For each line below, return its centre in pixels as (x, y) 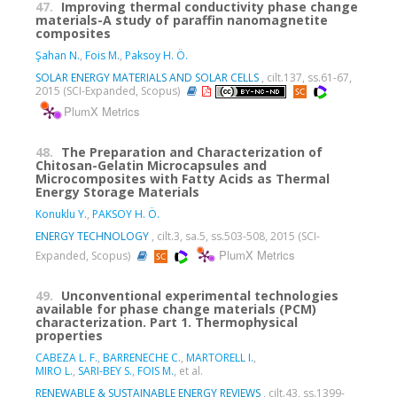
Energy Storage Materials (117, 191)
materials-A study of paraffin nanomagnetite (182, 19)
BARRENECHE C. (142, 357)
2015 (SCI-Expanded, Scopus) (109, 90)
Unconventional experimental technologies (200, 295)
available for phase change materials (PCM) (176, 308)
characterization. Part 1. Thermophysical (167, 322)
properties (69, 335)
